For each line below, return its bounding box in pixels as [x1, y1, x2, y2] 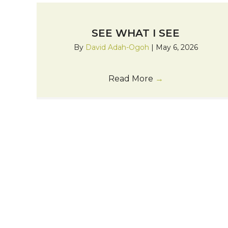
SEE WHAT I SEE [92, 27, 180, 40]
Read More [108, 74, 155, 84]
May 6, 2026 [155, 43, 198, 52]
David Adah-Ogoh [85, 43, 151, 52]
